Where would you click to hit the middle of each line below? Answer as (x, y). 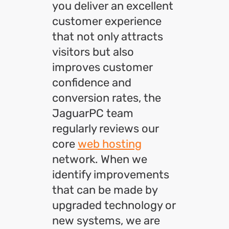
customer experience (107, 21)
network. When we (100, 159)
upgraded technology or (114, 205)
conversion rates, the (107, 98)
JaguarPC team (93, 113)
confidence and (92, 83)
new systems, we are (106, 221)
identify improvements (111, 175)
